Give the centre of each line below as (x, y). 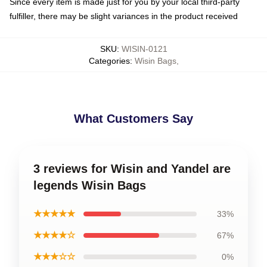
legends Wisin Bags (90, 185)
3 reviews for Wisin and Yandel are (132, 169)
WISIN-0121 (144, 49)
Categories (109, 61)
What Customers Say (133, 119)
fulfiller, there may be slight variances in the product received (124, 16)
